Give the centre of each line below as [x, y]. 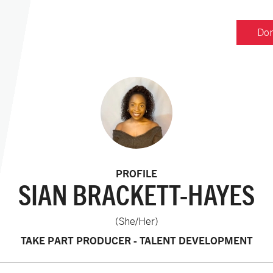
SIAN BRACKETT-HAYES [136, 195]
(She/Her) [136, 221]
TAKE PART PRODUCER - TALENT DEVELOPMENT [136, 240]
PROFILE [136, 173]
